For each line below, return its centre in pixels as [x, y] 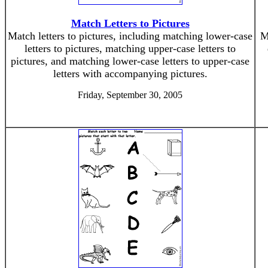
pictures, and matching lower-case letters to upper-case [130, 61]
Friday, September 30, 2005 [130, 95]
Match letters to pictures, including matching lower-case [130, 36]
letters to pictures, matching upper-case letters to [130, 48]
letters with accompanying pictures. [130, 74]
